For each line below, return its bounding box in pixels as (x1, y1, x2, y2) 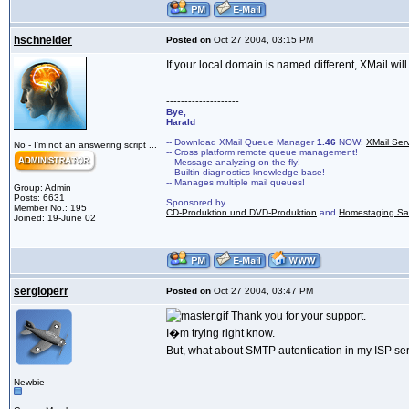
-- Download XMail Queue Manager (166, 137, 317, 148)
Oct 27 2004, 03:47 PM (211, 286, 313, 297)
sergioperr (14, 285, 68, 299)
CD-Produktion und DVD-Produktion (166, 207, 317, 218)
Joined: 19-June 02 (14, 213, 96, 224)
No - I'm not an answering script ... (14, 140, 157, 151)
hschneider (14, 34, 72, 47)
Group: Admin (14, 183, 71, 194)
